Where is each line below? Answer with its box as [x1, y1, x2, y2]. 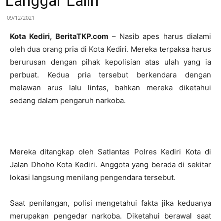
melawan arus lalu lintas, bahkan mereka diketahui [10, 83, 211, 92]
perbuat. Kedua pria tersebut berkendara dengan [10, 70, 211, 79]
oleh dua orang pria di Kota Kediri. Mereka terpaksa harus [10, 44, 211, 54]
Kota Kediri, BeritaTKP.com [10, 32, 109, 41]
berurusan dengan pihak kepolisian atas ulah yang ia [10, 57, 211, 67]
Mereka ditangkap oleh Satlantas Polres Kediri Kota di [10, 147, 211, 156]
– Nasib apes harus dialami [108, 32, 212, 41]
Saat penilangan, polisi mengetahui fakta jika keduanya [10, 198, 211, 208]
